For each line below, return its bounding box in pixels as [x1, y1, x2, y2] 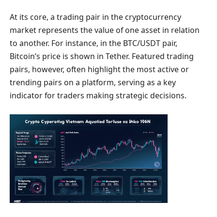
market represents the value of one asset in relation [10, 25, 200, 35]
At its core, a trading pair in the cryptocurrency [10, 12, 181, 22]
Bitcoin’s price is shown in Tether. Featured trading [10, 51, 194, 62]
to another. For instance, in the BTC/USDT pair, [10, 38, 177, 48]
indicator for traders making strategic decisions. [10, 90, 186, 101]
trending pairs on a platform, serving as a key [10, 77, 176, 88]
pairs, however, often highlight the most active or [10, 64, 189, 75]
